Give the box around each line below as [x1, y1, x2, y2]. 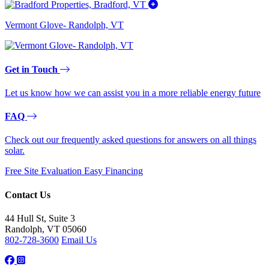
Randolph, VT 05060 [5, 223, 86, 234]
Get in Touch [5, 64, 60, 74]
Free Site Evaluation [5, 166, 84, 177]
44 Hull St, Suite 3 [5, 213, 75, 223]
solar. [5, 145, 25, 156]
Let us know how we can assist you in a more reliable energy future [5, 87, 261, 98]
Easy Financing [84, 166, 143, 177]
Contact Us [5, 189, 50, 200]
